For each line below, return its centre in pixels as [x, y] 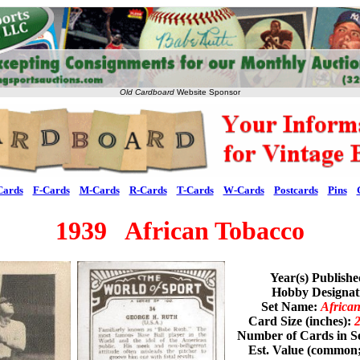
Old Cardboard [147, 92]
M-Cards [99, 190]
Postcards [296, 190]
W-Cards [243, 190]
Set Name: [290, 307]
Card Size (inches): [301, 321]
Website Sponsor [207, 92]
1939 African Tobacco [180, 231]
